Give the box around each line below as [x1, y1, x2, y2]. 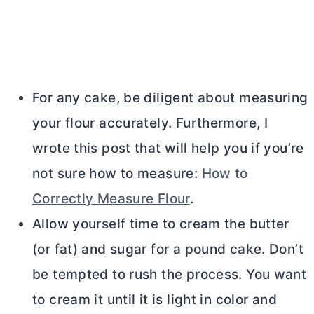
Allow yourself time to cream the [32, 216, 250, 233]
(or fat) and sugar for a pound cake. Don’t [32, 241, 303, 258]
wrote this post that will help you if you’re [32, 140, 304, 157]
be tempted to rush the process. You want [32, 266, 307, 283]
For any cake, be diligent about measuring [32, 90, 308, 107]
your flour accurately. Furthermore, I [32, 115, 268, 132]
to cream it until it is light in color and [32, 292, 277, 308]
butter [249, 216, 289, 233]
